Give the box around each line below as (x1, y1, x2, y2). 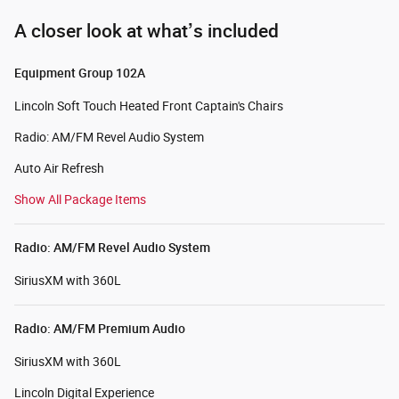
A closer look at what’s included (14, 20, 279, 43)
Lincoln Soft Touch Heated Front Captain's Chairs (14, 99, 283, 114)
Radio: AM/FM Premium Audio (14, 322, 185, 337)
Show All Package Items (14, 192, 146, 208)
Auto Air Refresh (14, 161, 104, 176)
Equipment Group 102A (14, 66, 145, 81)
